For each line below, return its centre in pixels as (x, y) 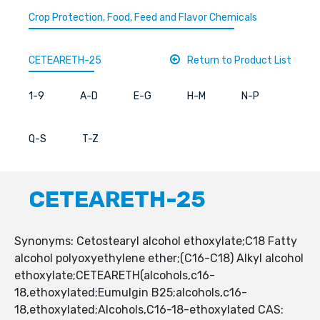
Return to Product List (239, 61)
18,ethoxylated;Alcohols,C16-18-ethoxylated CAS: (149, 310)
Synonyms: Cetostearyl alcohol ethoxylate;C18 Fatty (156, 241)
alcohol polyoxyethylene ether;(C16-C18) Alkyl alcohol (159, 259)
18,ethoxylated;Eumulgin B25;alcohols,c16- (131, 293)
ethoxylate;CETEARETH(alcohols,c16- (115, 276)
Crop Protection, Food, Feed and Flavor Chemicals (143, 18)
